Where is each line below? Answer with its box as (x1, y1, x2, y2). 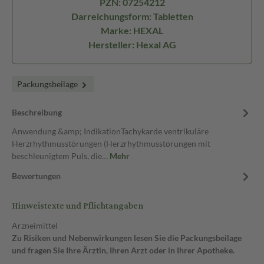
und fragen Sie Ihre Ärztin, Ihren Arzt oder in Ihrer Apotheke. (12, 245, 235, 255)
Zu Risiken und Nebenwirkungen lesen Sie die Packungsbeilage (12, 233, 242, 243)
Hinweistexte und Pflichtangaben (12, 197, 143, 214)
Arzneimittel (12, 220, 58, 230)
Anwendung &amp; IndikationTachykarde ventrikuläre (12, 126, 209, 136)
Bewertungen (12, 171, 61, 181)
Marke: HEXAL (101, 25, 163, 36)
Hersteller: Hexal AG (88, 39, 176, 50)
